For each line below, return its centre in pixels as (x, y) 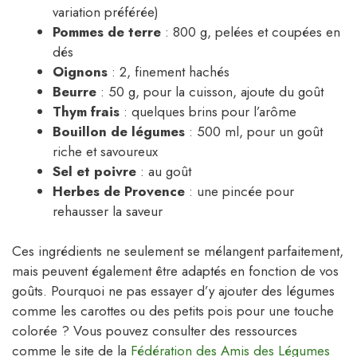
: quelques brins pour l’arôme (208, 111)
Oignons (80, 71)
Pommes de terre (107, 31)
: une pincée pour (239, 191)
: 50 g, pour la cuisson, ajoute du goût (210, 91)
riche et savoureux (105, 151)
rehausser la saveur (108, 211)
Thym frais (86, 111)
